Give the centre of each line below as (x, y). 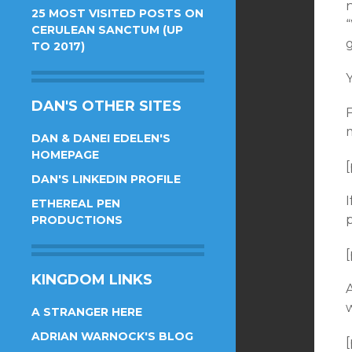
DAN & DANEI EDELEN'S (101, 138)
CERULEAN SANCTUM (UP (107, 30)
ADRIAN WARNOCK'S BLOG (112, 336)
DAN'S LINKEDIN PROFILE (106, 179)
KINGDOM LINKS (92, 280)
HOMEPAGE (65, 155)
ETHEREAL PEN (76, 203)
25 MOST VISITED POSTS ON (117, 13)
